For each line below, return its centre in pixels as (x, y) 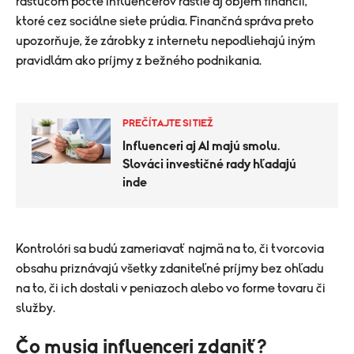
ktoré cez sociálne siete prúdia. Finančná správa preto (165, 21)
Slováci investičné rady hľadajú (209, 164)
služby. (36, 308)
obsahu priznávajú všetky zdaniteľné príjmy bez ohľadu (170, 269)
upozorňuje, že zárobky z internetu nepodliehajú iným (166, 41)
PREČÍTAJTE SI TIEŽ (168, 124)
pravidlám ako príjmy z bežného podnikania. (139, 61)
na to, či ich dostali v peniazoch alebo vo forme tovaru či (171, 288)
